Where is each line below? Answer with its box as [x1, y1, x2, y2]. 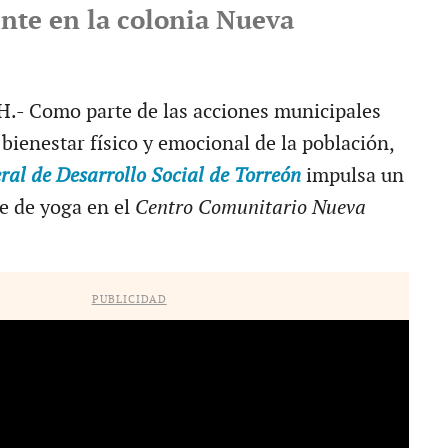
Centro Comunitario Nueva [134, 195, 366, 220]
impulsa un [305, 163, 404, 188]
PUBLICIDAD [91, 292, 167, 306]
